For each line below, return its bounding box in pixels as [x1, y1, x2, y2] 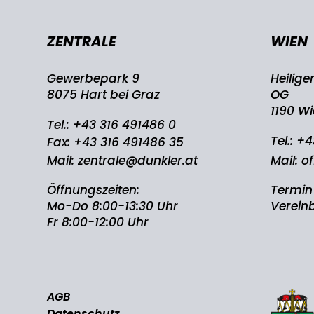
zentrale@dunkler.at [78, 151, 198, 169]
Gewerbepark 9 [47, 69, 140, 87]
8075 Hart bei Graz [47, 86, 161, 103]
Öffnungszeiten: [47, 181, 140, 198]
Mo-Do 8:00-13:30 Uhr [47, 197, 179, 214]
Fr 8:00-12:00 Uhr [47, 213, 149, 231]
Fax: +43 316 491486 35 [47, 133, 184, 151]
